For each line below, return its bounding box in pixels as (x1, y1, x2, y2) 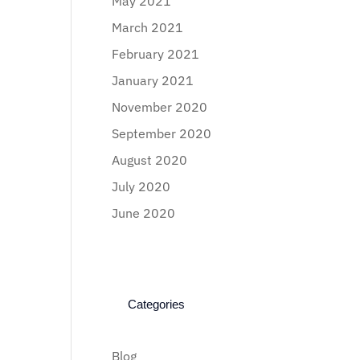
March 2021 (112, 19, 184, 35)
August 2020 (112, 152, 188, 168)
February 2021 (112, 46, 200, 62)
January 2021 (112, 72, 194, 88)
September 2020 (112, 125, 212, 141)
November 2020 (112, 99, 208, 115)
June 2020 (112, 205, 176, 221)
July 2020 (112, 178, 171, 194)
